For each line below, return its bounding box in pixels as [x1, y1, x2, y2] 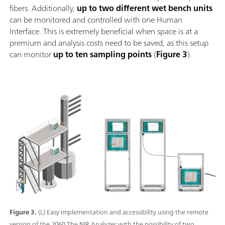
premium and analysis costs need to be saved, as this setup [10, 35, 208, 50]
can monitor [10, 47, 53, 61]
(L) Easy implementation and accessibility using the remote [38, 206, 208, 218]
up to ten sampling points [53, 47, 152, 61]
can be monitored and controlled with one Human [10, 12, 182, 27]
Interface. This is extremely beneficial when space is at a [10, 24, 198, 38]
